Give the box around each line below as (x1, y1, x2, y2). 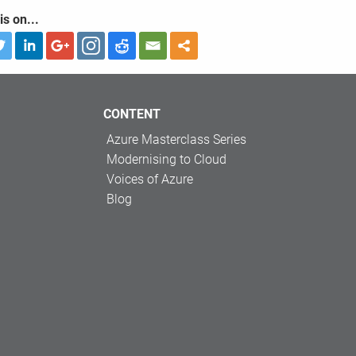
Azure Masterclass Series (106, 132, 246, 148)
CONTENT (103, 106, 161, 122)
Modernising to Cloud (106, 152, 226, 168)
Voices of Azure (106, 172, 193, 188)
